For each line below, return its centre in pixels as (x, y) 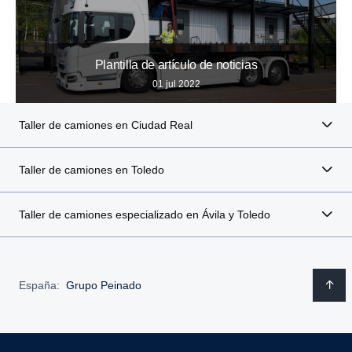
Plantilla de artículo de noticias (176, 65)
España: (39, 285)
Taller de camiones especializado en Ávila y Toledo (145, 215)
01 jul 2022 (176, 84)
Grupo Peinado (104, 285)
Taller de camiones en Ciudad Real (106, 125)
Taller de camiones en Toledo (92, 170)
